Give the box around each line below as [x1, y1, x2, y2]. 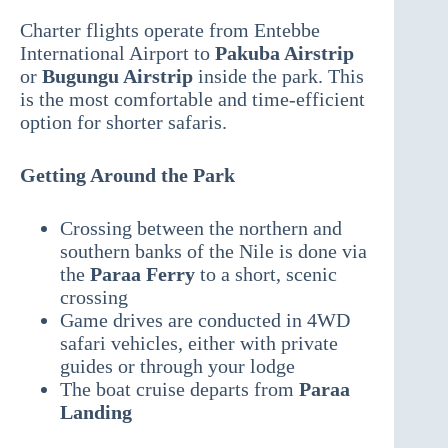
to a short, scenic [195, 263, 337, 286]
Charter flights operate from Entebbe [20, 19, 320, 42]
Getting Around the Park [20, 164, 235, 187]
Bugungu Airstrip [42, 65, 193, 88]
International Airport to [20, 42, 215, 65]
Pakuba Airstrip [215, 42, 354, 65]
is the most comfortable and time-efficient [20, 88, 365, 111]
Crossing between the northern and [60, 217, 342, 240]
